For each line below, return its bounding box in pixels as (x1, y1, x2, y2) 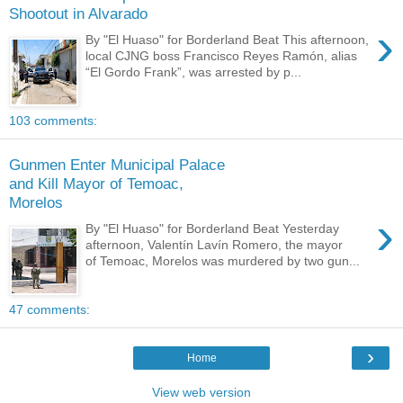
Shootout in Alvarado (9, 4, 148, 23)
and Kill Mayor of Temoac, (9, 175, 184, 193)
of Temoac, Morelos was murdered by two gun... (85, 253, 361, 268)
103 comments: (9, 112, 97, 128)
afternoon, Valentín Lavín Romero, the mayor (85, 237, 344, 252)
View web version (152, 384, 251, 399)
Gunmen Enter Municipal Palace (9, 156, 225, 175)
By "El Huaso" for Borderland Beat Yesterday (85, 220, 340, 236)
